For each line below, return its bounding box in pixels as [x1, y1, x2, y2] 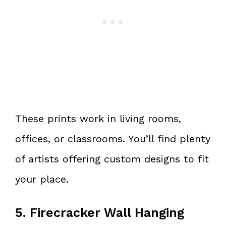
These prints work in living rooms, [15, 112, 181, 125]
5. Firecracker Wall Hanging [15, 205, 184, 220]
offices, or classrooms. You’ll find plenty [15, 132, 210, 145]
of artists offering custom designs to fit [15, 152, 209, 165]
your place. [15, 173, 69, 185]
